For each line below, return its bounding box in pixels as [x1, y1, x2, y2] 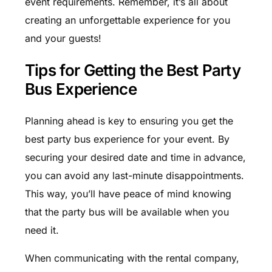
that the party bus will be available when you [24, 205, 229, 218]
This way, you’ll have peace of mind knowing [24, 187, 231, 200]
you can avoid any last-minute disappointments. [24, 169, 244, 182]
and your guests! [24, 32, 101, 45]
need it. [24, 223, 59, 236]
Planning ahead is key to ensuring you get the [24, 114, 233, 127]
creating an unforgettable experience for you [24, 14, 230, 27]
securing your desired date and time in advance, [24, 151, 246, 163]
